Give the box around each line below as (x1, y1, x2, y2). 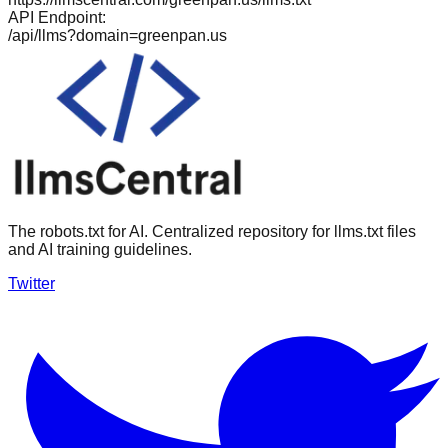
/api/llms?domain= (8, 26, 138, 44)
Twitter (8, 274, 55, 292)
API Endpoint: (8, 8, 106, 26)
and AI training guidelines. (8, 240, 192, 258)
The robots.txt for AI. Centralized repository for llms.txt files (8, 222, 416, 240)
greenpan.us (138, 26, 227, 44)
